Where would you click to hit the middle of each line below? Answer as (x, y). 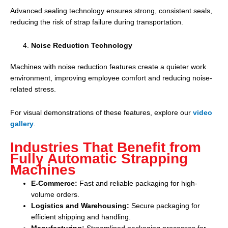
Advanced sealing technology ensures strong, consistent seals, (111, 11)
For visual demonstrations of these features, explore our (102, 113)
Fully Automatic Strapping (99, 158)
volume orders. (55, 194)
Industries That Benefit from (106, 147)
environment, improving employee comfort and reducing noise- (111, 78)
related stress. (33, 90)
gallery (22, 124)
